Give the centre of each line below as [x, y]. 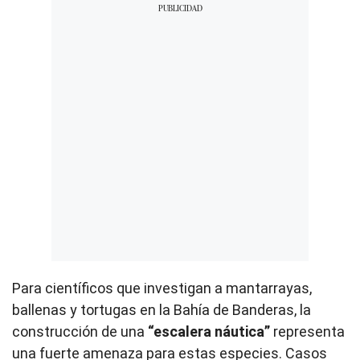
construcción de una [80, 331]
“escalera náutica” [209, 331]
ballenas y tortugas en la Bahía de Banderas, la [162, 309]
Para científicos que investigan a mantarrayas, [162, 288]
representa [307, 331]
